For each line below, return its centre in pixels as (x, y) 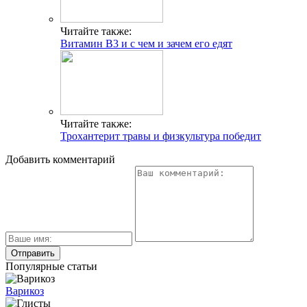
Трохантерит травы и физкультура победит (161, 136)
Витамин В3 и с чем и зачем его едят (146, 43)
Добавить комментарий (60, 159)
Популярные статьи (51, 266)
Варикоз (25, 291)
